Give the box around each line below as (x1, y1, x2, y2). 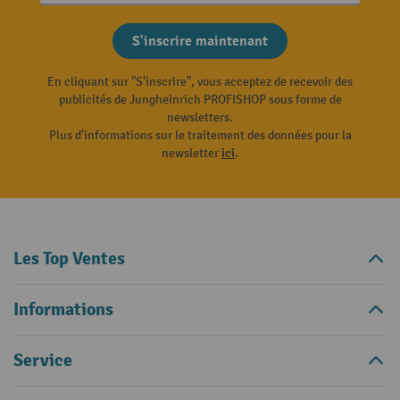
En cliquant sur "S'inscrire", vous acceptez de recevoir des (47, 73, 353, 89)
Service (13, 348, 72, 371)
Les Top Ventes (13, 246, 125, 270)
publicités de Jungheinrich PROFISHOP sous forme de (58, 91, 342, 107)
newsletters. (167, 109, 233, 125)
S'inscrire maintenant (132, 31, 268, 50)
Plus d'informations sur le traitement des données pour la (48, 127, 352, 143)
